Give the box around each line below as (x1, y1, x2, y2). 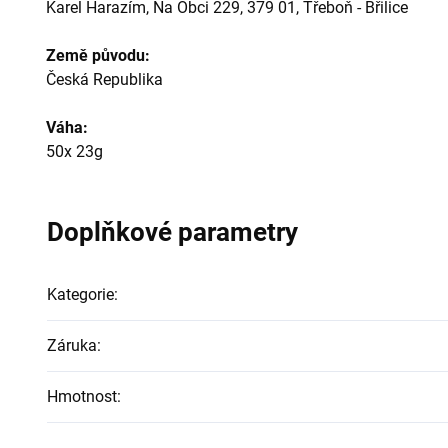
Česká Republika (46, 70, 163, 89)
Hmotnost (47, 387, 117, 406)
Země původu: (46, 46, 150, 65)
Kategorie (47, 285, 114, 304)
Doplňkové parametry (47, 217, 298, 247)
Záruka (47, 336, 97, 355)
